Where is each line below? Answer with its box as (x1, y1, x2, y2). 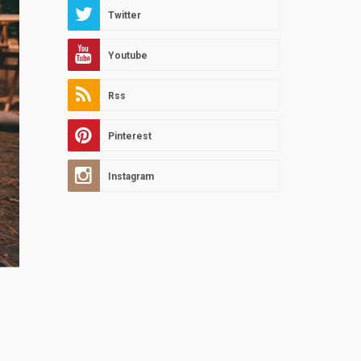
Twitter (107, 10, 141, 22)
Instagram (107, 171, 154, 183)
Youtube (107, 50, 147, 62)
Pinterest (107, 131, 151, 143)
